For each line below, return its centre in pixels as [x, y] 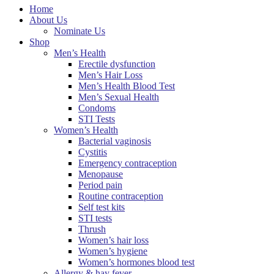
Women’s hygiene [113, 251]
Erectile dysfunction [117, 64]
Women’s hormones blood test [136, 262]
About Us [48, 20]
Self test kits [102, 207]
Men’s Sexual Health [119, 97]
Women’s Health [86, 130]
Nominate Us [80, 31]
